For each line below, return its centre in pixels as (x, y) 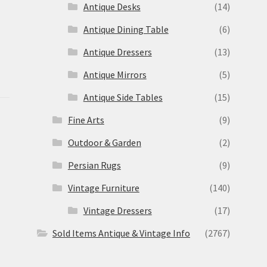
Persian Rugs (94, 165)
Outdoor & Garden (104, 142)
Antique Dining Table (126, 29)
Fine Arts (86, 119)
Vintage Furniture (103, 187)
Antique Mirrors (115, 74)
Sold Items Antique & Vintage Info (121, 233)
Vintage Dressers (117, 210)
